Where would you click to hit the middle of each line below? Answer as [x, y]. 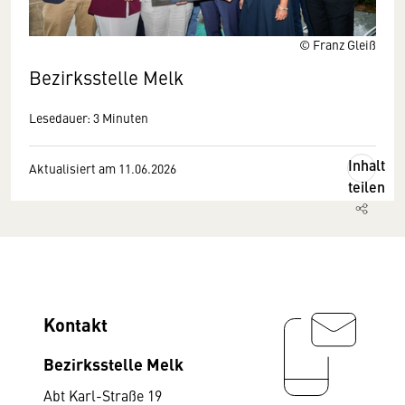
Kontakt [75, 324]
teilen [367, 187]
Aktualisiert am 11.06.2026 [103, 168]
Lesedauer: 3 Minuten [89, 118]
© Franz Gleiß [338, 44]
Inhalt [367, 165]
